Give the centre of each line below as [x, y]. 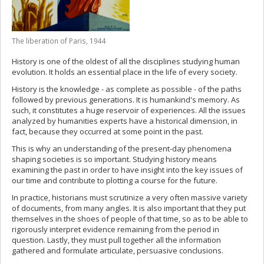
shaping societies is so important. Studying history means [114, 159]
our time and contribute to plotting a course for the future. [115, 180]
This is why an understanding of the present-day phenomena [122, 148]
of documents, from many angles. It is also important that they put [129, 208]
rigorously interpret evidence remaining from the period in [115, 229]
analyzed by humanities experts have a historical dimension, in [125, 121]
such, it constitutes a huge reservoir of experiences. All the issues [129, 110]
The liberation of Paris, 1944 [59, 41]
